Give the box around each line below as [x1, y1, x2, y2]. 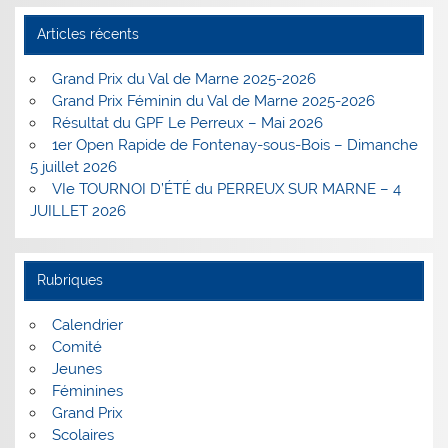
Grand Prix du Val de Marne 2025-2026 [51, 70, 316, 89]
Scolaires [51, 426, 114, 445]
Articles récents [36, 26, 139, 43]
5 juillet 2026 [30, 158, 118, 177]
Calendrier [51, 316, 123, 335]
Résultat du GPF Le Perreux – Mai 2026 [51, 114, 323, 133]
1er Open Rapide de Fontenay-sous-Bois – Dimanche [51, 136, 418, 155]
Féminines [51, 382, 123, 401]
